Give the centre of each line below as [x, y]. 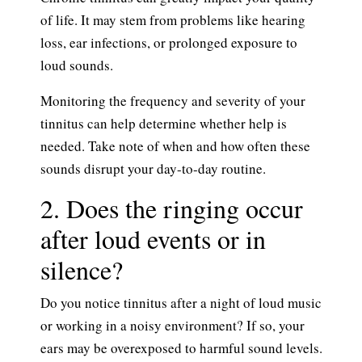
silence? [82, 270]
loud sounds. [77, 65]
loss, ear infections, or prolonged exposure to [169, 43]
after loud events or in [153, 239]
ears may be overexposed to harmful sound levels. [181, 348]
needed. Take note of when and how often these [175, 146]
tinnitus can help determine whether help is [164, 124]
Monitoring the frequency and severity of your [173, 101]
